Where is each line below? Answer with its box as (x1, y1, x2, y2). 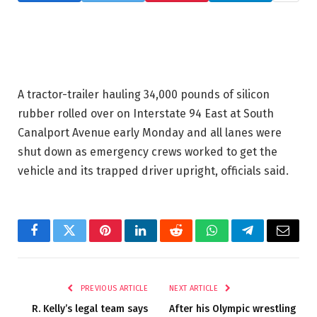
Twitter (68, 234, 105, 248)
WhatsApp (210, 234, 265, 248)
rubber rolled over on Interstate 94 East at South (18, 106, 274, 120)
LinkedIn (139, 234, 187, 248)
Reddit (175, 234, 209, 248)
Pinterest (104, 234, 149, 248)
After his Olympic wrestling (169, 302, 296, 315)
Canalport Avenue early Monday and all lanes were (18, 125, 282, 139)
